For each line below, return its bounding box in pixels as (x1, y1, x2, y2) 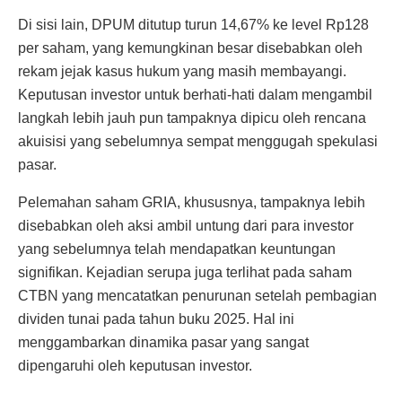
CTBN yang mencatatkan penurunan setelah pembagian (18, 287, 377, 303)
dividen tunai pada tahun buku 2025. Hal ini (18, 310, 294, 327)
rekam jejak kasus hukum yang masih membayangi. (18, 63, 346, 79)
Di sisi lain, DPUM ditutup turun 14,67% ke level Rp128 (18, 16, 369, 32)
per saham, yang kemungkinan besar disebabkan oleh (18, 39, 363, 56)
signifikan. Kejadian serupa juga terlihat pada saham (18, 264, 352, 280)
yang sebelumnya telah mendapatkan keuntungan (18, 240, 336, 257)
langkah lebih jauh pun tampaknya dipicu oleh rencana (18, 109, 366, 126)
